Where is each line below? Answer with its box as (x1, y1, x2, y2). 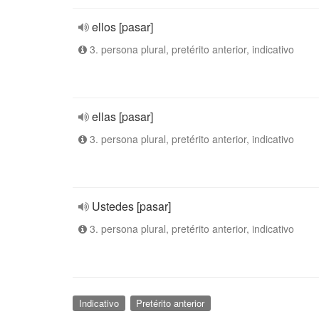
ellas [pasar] (92, 108, 153, 125)
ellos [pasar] (92, 19, 153, 35)
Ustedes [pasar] (92, 198, 171, 214)
